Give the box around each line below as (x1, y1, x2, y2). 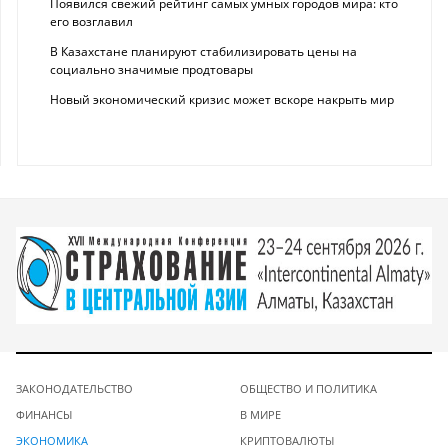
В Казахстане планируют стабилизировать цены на (50, 43, 357, 61)
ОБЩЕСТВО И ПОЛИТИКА (240, 380, 377, 396)
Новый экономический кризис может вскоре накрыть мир (50, 91, 394, 109)
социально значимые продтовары (50, 61, 253, 79)
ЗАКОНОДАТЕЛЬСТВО (16, 380, 133, 396)
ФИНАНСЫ (16, 406, 72, 422)
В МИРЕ (240, 406, 281, 422)
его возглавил (50, 13, 133, 31)
